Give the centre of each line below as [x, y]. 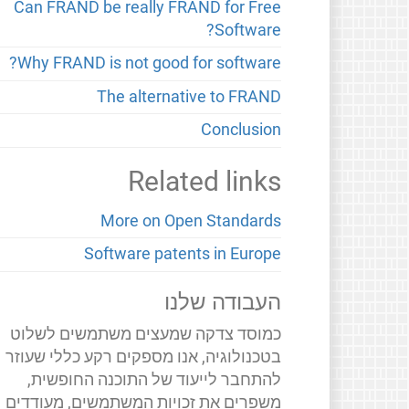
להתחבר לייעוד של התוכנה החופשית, [155, 379]
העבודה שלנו [223, 302]
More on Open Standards [191, 220]
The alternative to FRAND [189, 96]
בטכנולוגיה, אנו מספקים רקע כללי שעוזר [144, 357]
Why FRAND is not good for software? [150, 63]
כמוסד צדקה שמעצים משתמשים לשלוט [146, 334]
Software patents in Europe [183, 254]
